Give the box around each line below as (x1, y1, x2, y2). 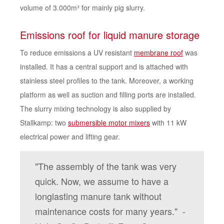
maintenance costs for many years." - (35, 204, 185, 217)
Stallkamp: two (20, 117, 68, 127)
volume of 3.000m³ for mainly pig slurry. (20, 2, 147, 12)
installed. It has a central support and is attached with (20, 61, 188, 71)
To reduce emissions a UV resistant (20, 47, 134, 57)
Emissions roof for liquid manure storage (20, 27, 199, 42)
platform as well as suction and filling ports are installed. (20, 89, 196, 99)
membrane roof (134, 47, 183, 57)
